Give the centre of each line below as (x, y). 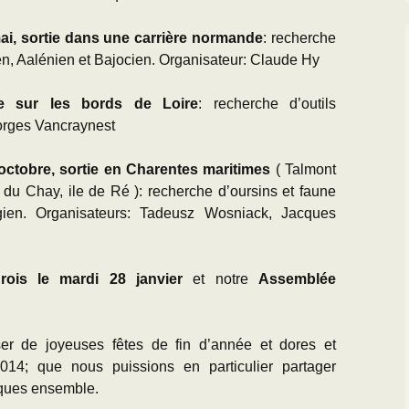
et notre (221, 279)
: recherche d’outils (267, 104)
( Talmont (304, 169)
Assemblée (298, 279)
